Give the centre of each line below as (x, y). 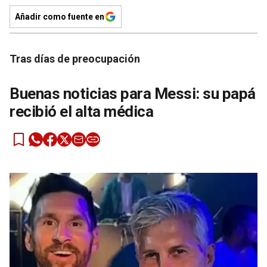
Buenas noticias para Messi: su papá (133, 94)
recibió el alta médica (81, 112)
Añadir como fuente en (60, 17)
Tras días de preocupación (75, 59)
